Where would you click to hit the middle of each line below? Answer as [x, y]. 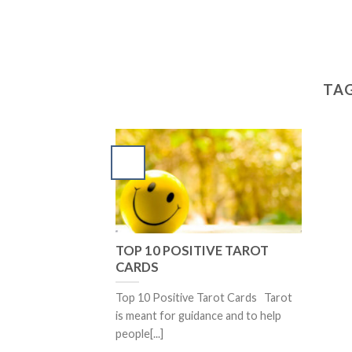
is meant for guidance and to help [198, 316]
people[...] [139, 334]
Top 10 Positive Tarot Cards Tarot [204, 298]
